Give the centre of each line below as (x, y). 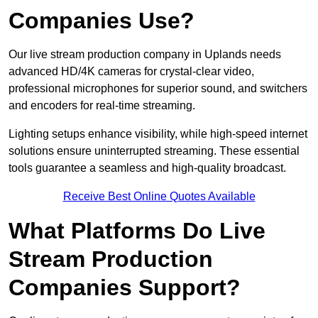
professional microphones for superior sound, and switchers (158, 89)
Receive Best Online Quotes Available (159, 197)
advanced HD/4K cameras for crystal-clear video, (131, 72)
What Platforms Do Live (137, 231)
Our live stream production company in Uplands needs (145, 55)
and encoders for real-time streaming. (102, 106)
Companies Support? (125, 288)
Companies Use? (102, 21)
